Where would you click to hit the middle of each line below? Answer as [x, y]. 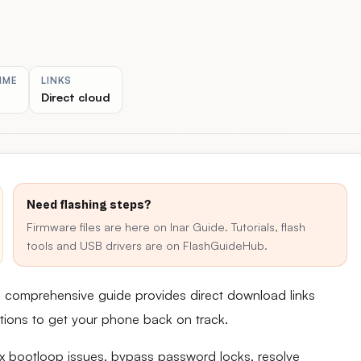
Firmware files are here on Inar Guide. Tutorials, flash [166, 226]
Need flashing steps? [89, 205]
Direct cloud [76, 97]
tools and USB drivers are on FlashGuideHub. [147, 245]
